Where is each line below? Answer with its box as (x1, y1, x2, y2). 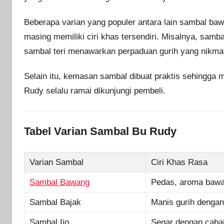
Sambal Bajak (29, 197, 81, 207)
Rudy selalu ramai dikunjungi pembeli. (24, 86, 165, 96)
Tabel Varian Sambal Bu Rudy (24, 125, 176, 138)
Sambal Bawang (29, 177, 90, 187)
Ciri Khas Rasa (151, 157, 208, 167)
